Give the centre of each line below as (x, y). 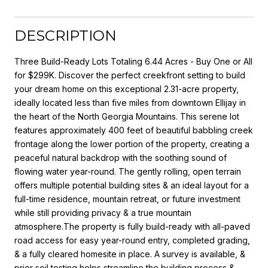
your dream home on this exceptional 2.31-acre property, (127, 89)
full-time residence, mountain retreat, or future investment (127, 199)
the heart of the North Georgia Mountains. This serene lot (127, 116)
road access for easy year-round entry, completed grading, (132, 240)
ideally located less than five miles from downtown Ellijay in (130, 102)
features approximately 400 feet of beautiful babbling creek (134, 130)
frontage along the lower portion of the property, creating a (132, 144)
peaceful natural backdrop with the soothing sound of (121, 157)
